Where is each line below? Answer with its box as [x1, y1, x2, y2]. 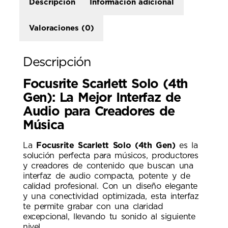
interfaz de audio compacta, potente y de [23, 172, 190, 180]
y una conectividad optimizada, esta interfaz [23, 192, 199, 201]
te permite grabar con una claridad [23, 202, 163, 211]
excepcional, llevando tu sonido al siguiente [23, 212, 195, 221]
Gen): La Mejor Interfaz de [23, 91, 181, 104]
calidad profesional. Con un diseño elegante [23, 182, 197, 190]
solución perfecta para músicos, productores [23, 151, 198, 160]
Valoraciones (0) [29, 24, 94, 32]
